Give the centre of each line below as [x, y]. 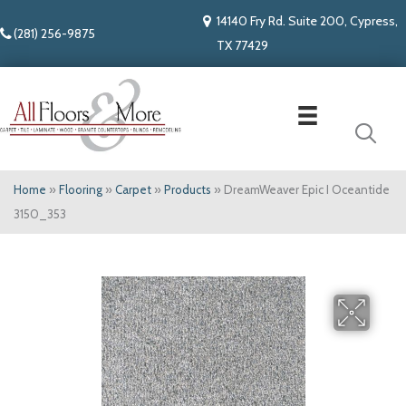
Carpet [133, 190]
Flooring [81, 190]
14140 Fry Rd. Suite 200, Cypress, [307, 21]
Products [188, 190]
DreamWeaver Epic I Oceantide [307, 190]
